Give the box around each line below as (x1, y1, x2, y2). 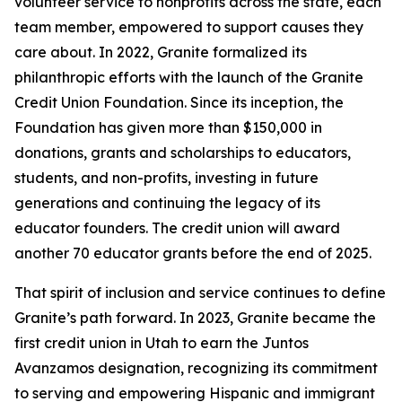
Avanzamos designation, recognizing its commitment (14, 359, 378, 378)
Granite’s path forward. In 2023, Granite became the (14, 309, 376, 328)
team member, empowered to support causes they (14, 18, 363, 37)
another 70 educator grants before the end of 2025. (14, 244, 371, 263)
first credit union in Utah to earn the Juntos (14, 334, 309, 353)
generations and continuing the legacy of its (14, 194, 320, 213)
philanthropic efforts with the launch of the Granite (14, 68, 363, 87)
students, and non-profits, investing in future (14, 169, 319, 188)
